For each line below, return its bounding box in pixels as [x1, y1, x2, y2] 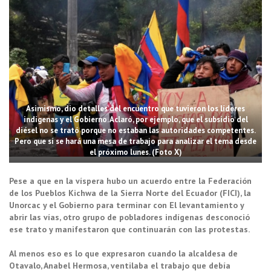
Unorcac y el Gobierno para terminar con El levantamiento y [9, 200, 244, 211]
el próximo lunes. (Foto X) [89, 147, 182, 158]
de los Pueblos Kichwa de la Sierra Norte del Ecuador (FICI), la [9, 188, 251, 199]
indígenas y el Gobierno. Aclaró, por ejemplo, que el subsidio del [23, 114, 248, 125]
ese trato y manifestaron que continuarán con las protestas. [9, 224, 250, 235]
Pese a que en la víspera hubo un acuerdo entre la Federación [9, 175, 252, 187]
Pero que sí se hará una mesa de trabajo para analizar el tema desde [15, 136, 256, 147]
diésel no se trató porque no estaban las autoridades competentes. [15, 125, 256, 136]
